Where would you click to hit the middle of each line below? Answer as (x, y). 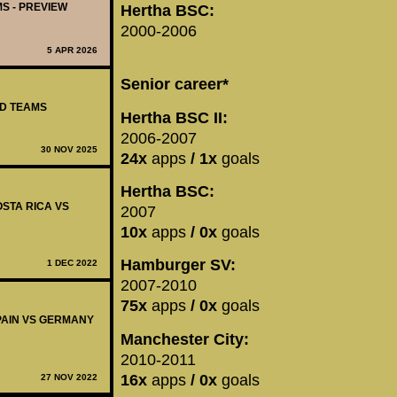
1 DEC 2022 (72, 263)
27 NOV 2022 (69, 377)
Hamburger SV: (178, 265)
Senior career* (175, 85)
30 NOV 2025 (69, 150)
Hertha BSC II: (174, 117)
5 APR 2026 (72, 50)
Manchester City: (185, 339)
